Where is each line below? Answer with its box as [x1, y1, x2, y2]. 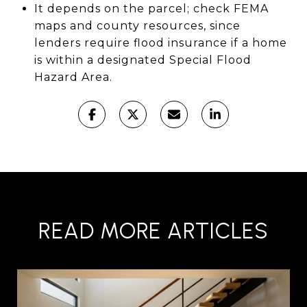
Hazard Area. [34, 70, 112, 84]
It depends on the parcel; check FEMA [34, 1, 269, 15]
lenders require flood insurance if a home [34, 36, 287, 49]
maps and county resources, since [34, 19, 241, 32]
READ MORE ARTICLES [38, 217, 269, 244]
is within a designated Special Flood [34, 53, 251, 66]
